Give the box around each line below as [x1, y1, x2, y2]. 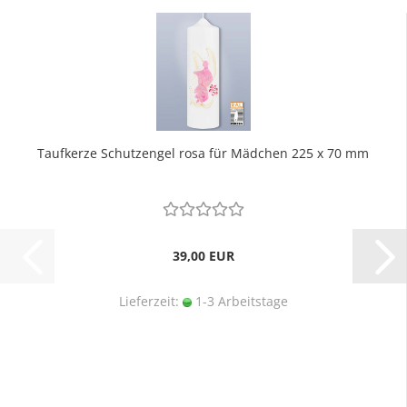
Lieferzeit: [118, 293, 183, 310]
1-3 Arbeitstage [191, 293, 288, 310]
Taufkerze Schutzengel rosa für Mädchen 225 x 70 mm [37, 144, 369, 162]
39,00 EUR [172, 247, 234, 264]
